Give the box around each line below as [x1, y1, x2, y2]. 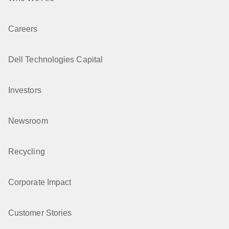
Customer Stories [8, 209, 72, 217]
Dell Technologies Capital [8, 55, 103, 64]
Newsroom [8, 117, 48, 125]
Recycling [8, 147, 45, 156]
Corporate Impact [8, 178, 72, 187]
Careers [8, 25, 38, 33]
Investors [8, 86, 41, 95]
